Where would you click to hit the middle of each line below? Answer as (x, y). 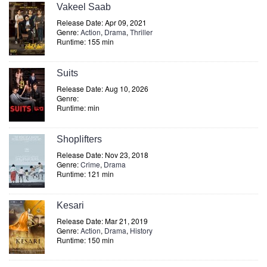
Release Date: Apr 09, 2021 (102, 22)
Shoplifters (79, 139)
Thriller (141, 32)
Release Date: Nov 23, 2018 (103, 155)
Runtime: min (78, 108)
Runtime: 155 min (85, 41)
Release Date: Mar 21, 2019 (102, 221)
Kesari (70, 205)
